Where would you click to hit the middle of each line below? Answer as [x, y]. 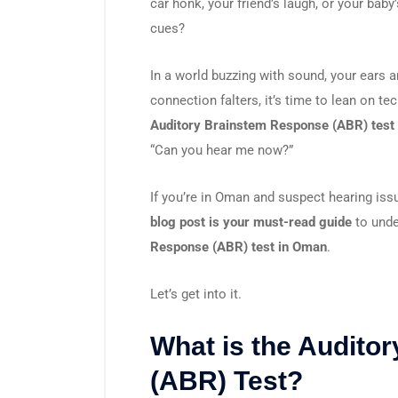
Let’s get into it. [196, 294]
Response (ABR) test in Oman [239, 247]
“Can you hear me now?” [222, 150]
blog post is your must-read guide [251, 222]
